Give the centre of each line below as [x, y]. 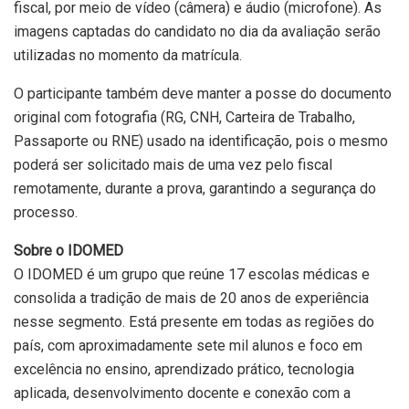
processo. [46, 213]
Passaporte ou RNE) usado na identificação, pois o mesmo [201, 142]
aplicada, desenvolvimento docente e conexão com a [182, 393]
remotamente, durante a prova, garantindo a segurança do [195, 189]
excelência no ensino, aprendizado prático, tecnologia [184, 370]
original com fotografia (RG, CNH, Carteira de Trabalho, [184, 118]
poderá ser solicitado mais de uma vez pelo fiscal [173, 165]
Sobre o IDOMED [68, 251]
